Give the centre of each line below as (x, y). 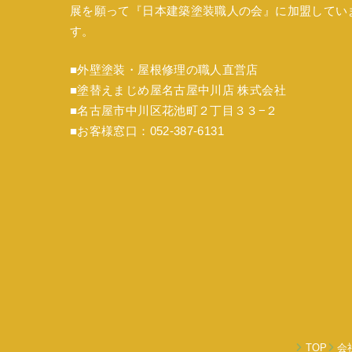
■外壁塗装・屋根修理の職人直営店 (164, 70)
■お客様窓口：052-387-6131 (147, 132)
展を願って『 (106, 11)
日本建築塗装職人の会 (203, 11)
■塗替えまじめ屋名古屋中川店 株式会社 (178, 91)
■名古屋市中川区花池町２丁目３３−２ (174, 111)
